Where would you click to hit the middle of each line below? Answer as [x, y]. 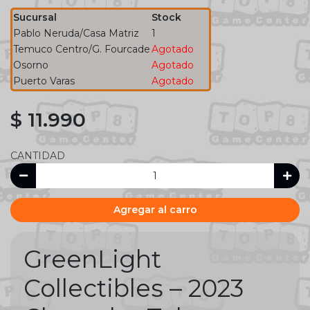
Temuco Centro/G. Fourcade [82, 49]
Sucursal [35, 18]
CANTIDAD [38, 156]
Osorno [31, 65]
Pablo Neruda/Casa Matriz [76, 34]
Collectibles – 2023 [134, 289]
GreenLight [92, 259]
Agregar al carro [155, 210]
